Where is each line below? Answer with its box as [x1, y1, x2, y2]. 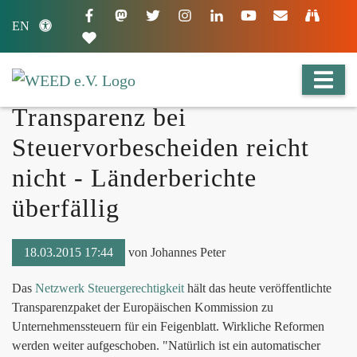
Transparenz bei [12, 103, 186, 131]
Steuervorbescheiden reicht [12, 133, 309, 162]
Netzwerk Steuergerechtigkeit [35, 281, 184, 295]
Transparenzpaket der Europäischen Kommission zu [12, 300, 273, 314]
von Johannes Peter [125, 245, 226, 259]
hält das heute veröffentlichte [184, 281, 331, 295]
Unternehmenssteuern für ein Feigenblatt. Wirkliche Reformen [12, 320, 324, 333]
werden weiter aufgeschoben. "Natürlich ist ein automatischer [12, 339, 320, 352]
